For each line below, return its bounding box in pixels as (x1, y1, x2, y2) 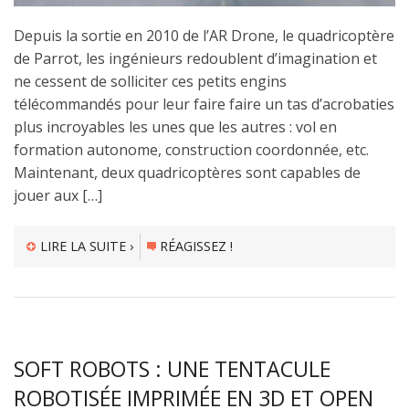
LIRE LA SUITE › (39, 236, 133, 255)
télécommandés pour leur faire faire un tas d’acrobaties (14, 94, 394, 115)
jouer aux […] (14, 185, 102, 206)
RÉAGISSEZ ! (160, 236, 234, 255)
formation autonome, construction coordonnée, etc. (14, 140, 369, 161)
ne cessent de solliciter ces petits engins (14, 71, 287, 92)
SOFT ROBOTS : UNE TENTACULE (14, 354, 330, 384)
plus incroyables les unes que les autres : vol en (14, 117, 337, 138)
